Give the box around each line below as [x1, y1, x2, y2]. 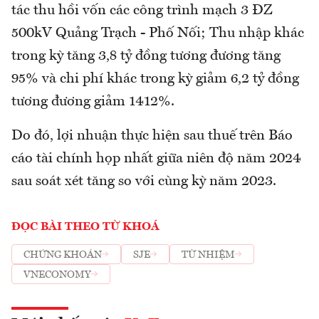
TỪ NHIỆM [182, 249, 235, 260]
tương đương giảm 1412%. [11, 95, 174, 110]
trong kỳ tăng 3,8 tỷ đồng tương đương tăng [11, 49, 281, 64]
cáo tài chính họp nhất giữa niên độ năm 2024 [11, 152, 301, 167]
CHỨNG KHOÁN [23, 249, 102, 260]
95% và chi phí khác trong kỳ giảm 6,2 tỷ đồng [11, 72, 299, 87]
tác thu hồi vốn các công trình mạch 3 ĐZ [11, 4, 273, 19]
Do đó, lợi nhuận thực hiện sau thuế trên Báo [11, 129, 293, 144]
